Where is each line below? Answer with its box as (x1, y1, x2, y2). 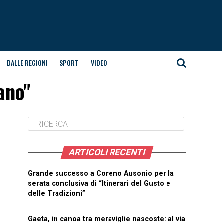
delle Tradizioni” (28, 189, 85, 198)
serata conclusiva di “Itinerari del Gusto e (28, 179, 170, 188)
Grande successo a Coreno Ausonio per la (28, 169, 174, 178)
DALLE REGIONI (6, 57, 48, 68)
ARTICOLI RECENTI (67, 147, 147, 157)
